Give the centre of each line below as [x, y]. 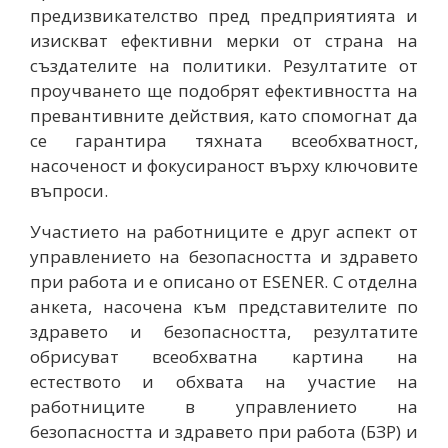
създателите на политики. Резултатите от [224, 65]
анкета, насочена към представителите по [224, 306]
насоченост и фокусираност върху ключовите [224, 165]
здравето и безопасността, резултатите [224, 331]
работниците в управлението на [224, 406]
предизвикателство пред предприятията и [224, 15]
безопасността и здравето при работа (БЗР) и [224, 431]
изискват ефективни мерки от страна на [224, 40]
